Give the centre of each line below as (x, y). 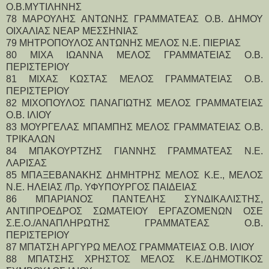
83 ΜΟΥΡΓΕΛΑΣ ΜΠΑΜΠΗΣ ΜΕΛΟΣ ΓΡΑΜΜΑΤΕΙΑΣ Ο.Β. (134, 127)
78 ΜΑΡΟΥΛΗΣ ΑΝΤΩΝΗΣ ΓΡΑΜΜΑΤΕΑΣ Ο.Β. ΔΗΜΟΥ (134, 19)
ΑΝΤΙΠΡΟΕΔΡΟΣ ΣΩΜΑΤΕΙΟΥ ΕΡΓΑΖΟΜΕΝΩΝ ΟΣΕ (134, 211)
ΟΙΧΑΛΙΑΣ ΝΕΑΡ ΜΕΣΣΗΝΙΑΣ (72, 31)
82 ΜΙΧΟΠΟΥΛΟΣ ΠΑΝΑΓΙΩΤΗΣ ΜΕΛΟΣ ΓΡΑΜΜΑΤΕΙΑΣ (134, 103)
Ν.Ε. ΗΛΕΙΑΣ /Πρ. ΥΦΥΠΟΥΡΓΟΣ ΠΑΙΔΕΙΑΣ (101, 187)
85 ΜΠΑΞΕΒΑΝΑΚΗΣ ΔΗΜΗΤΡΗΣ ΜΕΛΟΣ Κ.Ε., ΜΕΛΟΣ (134, 175)
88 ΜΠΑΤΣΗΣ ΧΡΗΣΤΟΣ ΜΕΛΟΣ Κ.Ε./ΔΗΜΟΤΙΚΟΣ (134, 259)
